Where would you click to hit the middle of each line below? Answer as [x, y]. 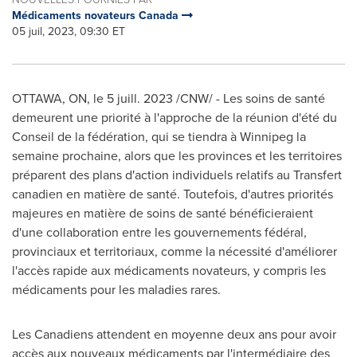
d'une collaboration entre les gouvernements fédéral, [159, 232]
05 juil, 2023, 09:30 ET [69, 31]
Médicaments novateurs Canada [97, 15]
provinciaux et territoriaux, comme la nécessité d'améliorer [175, 251]
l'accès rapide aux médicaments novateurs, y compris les [169, 270]
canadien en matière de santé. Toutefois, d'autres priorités [173, 194]
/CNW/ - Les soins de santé [249, 98]
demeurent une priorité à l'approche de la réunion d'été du [175, 117]
